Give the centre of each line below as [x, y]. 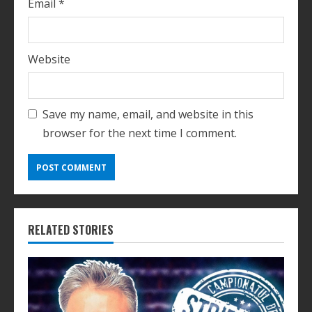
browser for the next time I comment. [140, 133]
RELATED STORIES [71, 230]
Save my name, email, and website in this [148, 115]
